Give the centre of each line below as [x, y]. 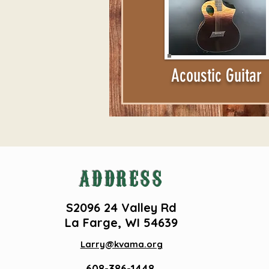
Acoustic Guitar [217, 75]
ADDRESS [121, 177]
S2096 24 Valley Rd [121, 207]
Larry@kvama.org [121, 244]
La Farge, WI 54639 [121, 222]
